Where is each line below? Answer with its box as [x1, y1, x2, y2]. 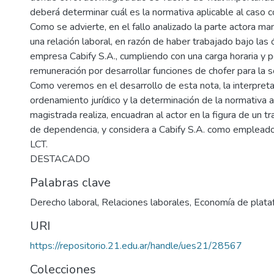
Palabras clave [30, 174, 111, 191]
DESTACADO [30, 152, 90, 166]
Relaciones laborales [102, 196, 190, 210]
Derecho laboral [30, 196, 97, 210]
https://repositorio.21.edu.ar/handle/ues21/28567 [30, 239, 242, 253]
